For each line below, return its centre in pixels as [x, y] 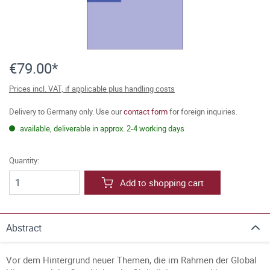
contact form [146, 111]
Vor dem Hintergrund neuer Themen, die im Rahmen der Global [131, 260]
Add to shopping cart [162, 183]
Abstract [24, 228]
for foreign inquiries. [202, 111]
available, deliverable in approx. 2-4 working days [101, 128]
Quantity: [24, 160]
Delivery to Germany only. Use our [66, 111]
